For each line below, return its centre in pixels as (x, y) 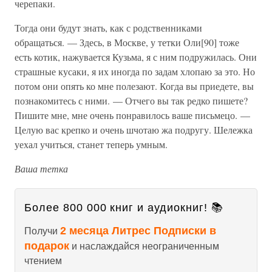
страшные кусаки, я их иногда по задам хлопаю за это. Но (135, 71)
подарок (47, 246)
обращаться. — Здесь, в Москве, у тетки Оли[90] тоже (127, 42)
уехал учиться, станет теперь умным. (91, 144)
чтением (43, 261)
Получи (42, 231)
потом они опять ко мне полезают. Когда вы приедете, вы (134, 86)
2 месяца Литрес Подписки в (138, 231)
